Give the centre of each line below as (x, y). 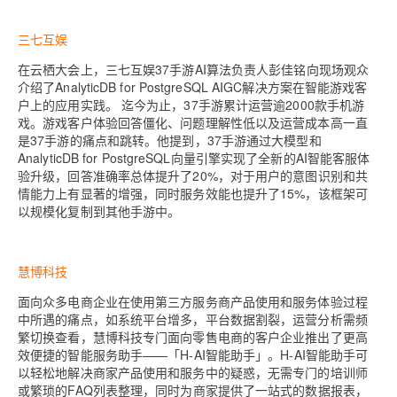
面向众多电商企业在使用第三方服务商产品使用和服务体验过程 (193, 301)
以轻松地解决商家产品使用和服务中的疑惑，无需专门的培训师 (193, 372)
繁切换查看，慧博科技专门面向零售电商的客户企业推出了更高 (193, 336)
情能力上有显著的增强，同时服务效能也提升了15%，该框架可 (193, 193)
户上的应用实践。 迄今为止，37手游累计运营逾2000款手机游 (191, 104)
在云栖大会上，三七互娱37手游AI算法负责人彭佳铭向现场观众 (194, 69)
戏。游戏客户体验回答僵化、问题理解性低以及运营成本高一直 (193, 122)
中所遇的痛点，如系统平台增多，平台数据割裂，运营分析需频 (193, 319)
